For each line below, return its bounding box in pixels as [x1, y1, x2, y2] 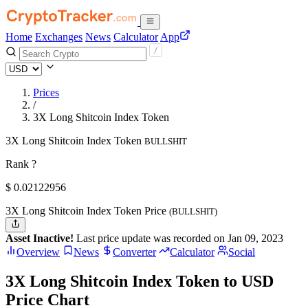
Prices [33, 87, 59, 98]
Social [228, 246, 255, 258]
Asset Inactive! [5, 232, 74, 245]
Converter [113, 246, 156, 258]
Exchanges [35, 31, 82, 43]
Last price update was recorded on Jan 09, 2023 [74, 232, 283, 245]
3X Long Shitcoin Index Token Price [5, 205, 169, 217]
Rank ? [5, 158, 36, 170]
